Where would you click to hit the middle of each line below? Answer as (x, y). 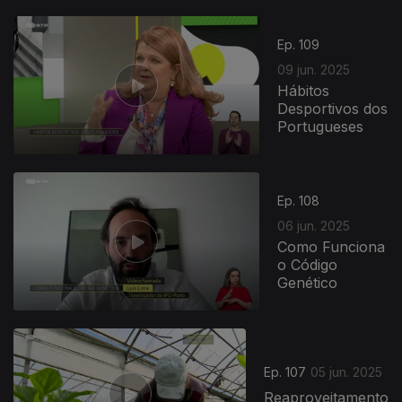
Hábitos (304, 90)
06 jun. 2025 (314, 225)
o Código (308, 264)
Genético (308, 282)
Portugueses (321, 126)
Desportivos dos (333, 108)
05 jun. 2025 (346, 371)
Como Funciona (332, 246)
